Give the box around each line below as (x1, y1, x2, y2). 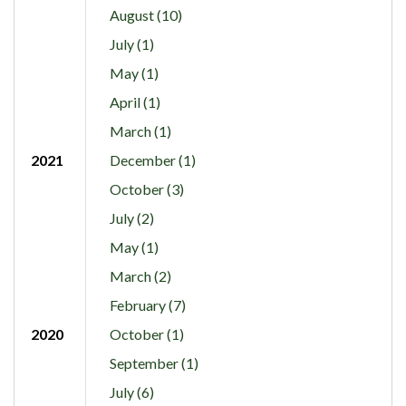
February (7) (109, 296, 186, 314)
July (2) (109, 209, 154, 227)
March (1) (109, 122, 171, 140)
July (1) (109, 35, 154, 53)
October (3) (109, 180, 184, 198)
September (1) (109, 354, 198, 372)
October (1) (109, 325, 184, 343)
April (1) (109, 93, 160, 111)
